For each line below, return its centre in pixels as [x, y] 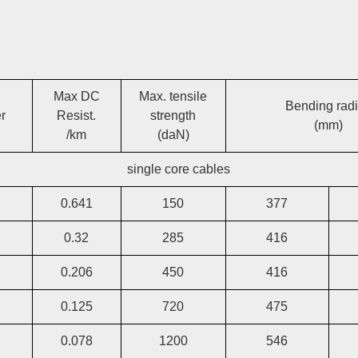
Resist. [77, 115]
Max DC [76, 96]
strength [173, 115]
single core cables [179, 169]
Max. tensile [173, 96]
